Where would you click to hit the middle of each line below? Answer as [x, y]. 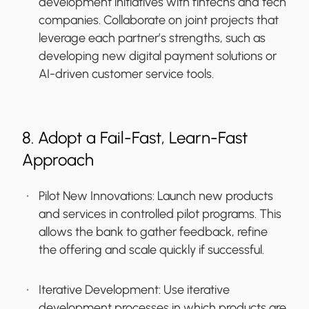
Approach [58, 160]
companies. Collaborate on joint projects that [159, 20]
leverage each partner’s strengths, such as [152, 38]
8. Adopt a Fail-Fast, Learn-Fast [135, 138]
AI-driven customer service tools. [126, 74]
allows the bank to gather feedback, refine [153, 232]
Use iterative [197, 290]
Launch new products [215, 196]
